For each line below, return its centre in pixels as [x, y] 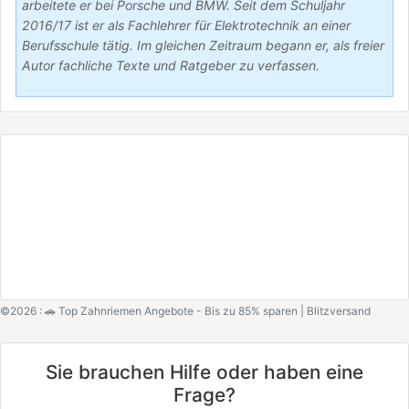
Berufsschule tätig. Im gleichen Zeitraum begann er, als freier [204, 45]
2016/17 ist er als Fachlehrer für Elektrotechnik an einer [187, 25]
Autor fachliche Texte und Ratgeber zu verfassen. [171, 65]
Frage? [204, 395]
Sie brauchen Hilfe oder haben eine [204, 372]
